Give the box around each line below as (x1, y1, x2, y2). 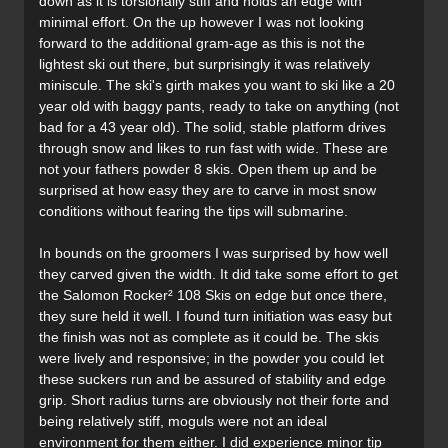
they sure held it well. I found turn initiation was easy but (39, 308, 392, 325)
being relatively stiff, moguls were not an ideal (39, 413, 327, 430)
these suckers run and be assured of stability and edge (39, 371, 386, 388)
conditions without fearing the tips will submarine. (39, 203, 348, 220)
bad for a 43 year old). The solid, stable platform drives (39, 119, 386, 136)
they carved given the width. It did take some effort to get (39, 266, 398, 283)
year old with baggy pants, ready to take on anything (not (39, 98, 399, 115)
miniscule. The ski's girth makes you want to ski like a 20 (39, 77, 395, 94)
